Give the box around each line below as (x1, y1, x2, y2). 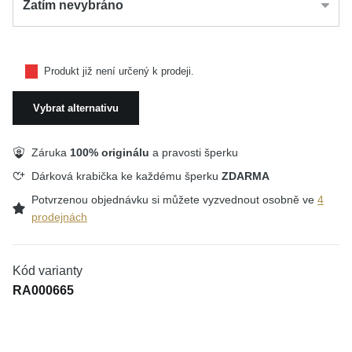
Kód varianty (13, 264, 82, 277)
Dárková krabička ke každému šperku (31, 170, 222, 182)
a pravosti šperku (149, 146, 238, 159)
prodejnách (31, 211, 87, 223)
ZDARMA (222, 170, 269, 182)
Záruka (31, 146, 70, 159)
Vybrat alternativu (33, 102, 119, 114)
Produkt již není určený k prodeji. (44, 65, 194, 77)
